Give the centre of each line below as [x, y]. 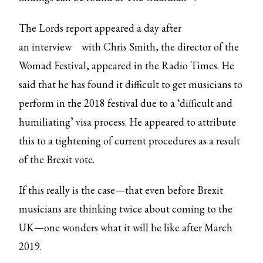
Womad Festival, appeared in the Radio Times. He [127, 65]
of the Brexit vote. [58, 159]
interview [52, 47]
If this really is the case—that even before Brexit [121, 190]
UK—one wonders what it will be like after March [126, 227]
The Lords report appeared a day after [100, 28]
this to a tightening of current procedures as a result [130, 141]
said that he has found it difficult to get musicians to [131, 84]
